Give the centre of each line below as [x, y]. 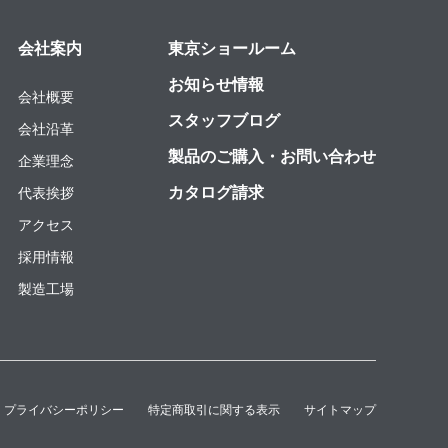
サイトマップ [340, 409]
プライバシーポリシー [64, 409]
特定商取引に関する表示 [214, 409]
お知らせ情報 [215, 84]
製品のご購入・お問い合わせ [271, 156]
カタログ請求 [215, 192]
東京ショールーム [231, 48]
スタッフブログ [223, 120]
